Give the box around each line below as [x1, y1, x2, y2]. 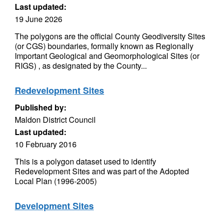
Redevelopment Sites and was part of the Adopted [15, 165, 189, 177]
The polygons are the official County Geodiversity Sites [15, 30, 205, 42]
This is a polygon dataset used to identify [15, 156, 156, 167]
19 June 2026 [15, 13, 62, 25]
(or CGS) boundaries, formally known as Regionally [15, 40, 193, 52]
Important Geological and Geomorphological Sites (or [15, 50, 199, 61]
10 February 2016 [15, 138, 77, 150]
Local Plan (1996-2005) [15, 175, 97, 187]
